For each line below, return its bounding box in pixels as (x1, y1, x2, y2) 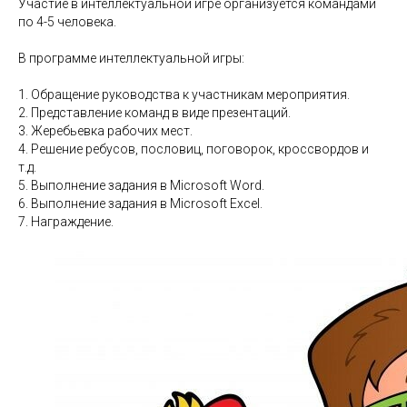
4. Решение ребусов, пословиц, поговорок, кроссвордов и (18, 141, 369, 156)
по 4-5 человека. (18, 14, 116, 29)
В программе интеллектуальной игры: (18, 50, 244, 65)
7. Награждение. (18, 213, 114, 229)
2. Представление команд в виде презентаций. (18, 104, 291, 120)
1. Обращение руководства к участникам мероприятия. (18, 86, 350, 102)
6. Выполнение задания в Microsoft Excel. (18, 195, 263, 211)
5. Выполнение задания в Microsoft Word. (18, 177, 264, 193)
